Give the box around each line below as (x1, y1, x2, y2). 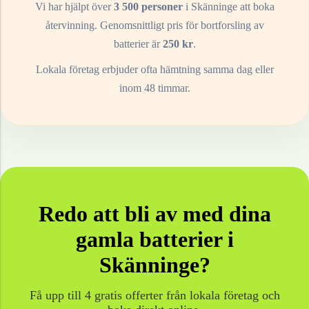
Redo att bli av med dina (38, 201, 271, 227)
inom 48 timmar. (119, 82, 190, 94)
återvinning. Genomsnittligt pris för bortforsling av (45, 19, 264, 32)
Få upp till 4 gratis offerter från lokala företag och (29, 288, 280, 303)
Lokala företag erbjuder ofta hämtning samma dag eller (35, 63, 274, 76)
